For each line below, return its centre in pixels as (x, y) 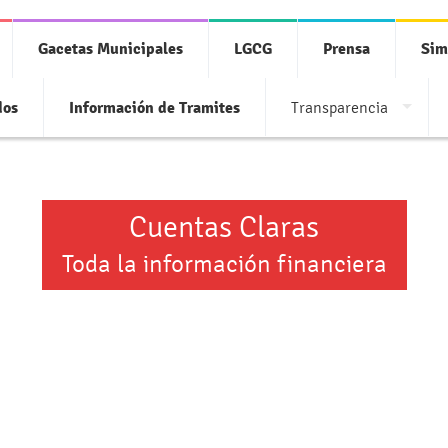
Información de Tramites (154, 108)
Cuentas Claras (224, 227)
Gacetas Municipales (110, 49)
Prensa (346, 49)
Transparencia (339, 107)
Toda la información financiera (224, 264)
